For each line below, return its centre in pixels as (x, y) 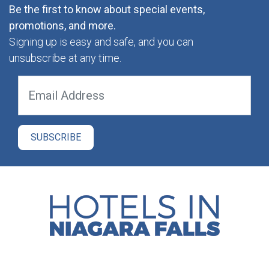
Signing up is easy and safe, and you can (101, 41)
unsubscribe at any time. (65, 58)
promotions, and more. (62, 25)
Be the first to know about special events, (107, 9)
